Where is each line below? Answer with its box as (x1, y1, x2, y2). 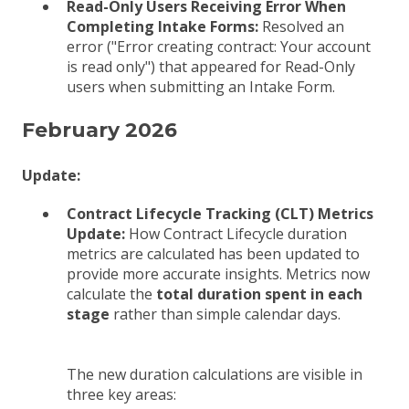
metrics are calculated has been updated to (67, 243, 360, 264)
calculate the (67, 283, 156, 304)
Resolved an (258, 16, 344, 37)
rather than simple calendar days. (110, 303, 341, 324)
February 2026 (22, 117, 177, 142)
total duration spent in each (156, 283, 362, 304)
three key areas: (67, 383, 176, 404)
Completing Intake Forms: (67, 16, 258, 37)
